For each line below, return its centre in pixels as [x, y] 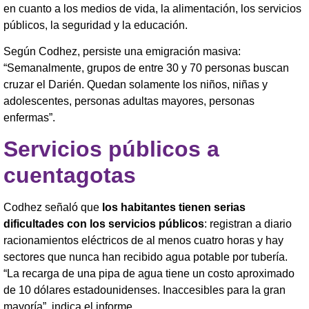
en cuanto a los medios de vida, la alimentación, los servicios [152, 8]
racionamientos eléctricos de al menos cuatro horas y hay [143, 241]
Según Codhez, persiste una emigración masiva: [122, 51]
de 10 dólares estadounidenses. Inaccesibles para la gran [144, 290]
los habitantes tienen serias [172, 208]
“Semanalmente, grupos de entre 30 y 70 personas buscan [146, 68]
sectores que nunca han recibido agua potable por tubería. [146, 257]
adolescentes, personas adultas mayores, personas [129, 101]
